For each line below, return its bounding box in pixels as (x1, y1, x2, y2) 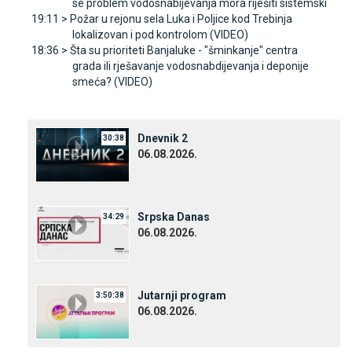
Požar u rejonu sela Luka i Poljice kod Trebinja (70, 13, 292, 26)
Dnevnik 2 (137, 132, 188, 145)
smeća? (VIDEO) (72, 75, 152, 89)
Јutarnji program (137, 289, 226, 302)
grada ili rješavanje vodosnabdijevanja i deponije (72, 60, 309, 73)
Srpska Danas (137, 211, 210, 224)
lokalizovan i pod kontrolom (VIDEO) (72, 28, 248, 42)
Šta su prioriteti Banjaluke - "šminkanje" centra (70, 44, 298, 57)
